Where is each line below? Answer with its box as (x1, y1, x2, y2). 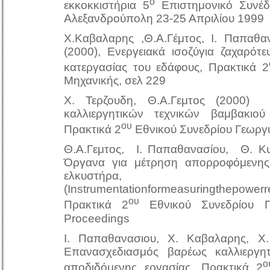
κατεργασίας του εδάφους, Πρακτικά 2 (64, 61, 269, 74)
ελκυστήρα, (64, 169, 122, 183)
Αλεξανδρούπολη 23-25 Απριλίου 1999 (64, 11, 264, 25)
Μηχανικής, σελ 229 (64, 74, 166, 87)
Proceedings (64, 212, 130, 225)
